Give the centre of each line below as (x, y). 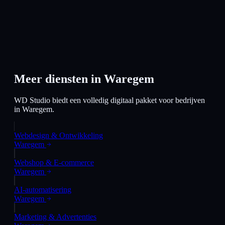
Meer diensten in (59, 79)
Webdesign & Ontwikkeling (59, 136)
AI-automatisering (43, 190)
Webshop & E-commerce (54, 163)
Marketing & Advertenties (55, 217)
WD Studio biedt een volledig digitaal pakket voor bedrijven (109, 100)
